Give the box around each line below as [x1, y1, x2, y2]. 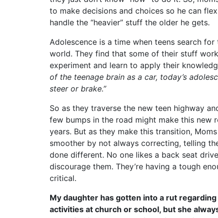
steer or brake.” [50, 84, 106, 93]
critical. [50, 173, 76, 183]
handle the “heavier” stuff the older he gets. [50, 18, 210, 27]
